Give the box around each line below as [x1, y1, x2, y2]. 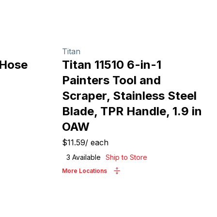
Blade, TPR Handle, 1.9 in [62, 104, 202, 118]
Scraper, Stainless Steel [62, 89, 197, 103]
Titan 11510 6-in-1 [62, 58, 161, 72]
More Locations [62, 167, 107, 174]
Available [70, 153, 101, 161]
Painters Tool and [62, 73, 161, 87]
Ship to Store [106, 153, 147, 161]
